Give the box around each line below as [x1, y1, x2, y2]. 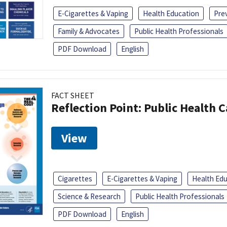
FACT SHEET [51, 90, 94, 101]
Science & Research [58, 192, 121, 202]
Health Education [143, 9, 199, 19]
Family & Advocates [58, 26, 120, 36]
